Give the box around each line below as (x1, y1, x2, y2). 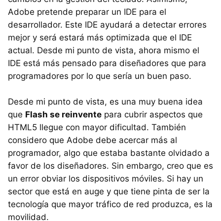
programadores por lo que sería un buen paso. (8, 71, 191, 81)
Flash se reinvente (25, 110, 102, 119)
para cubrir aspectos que (102, 110, 203, 119)
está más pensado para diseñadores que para (21, 58, 206, 68)
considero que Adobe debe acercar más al (8, 135, 177, 145)
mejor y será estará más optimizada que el (8, 33, 179, 42)
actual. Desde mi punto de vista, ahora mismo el (8, 45, 199, 55)
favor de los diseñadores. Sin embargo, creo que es (8, 161, 213, 171)
